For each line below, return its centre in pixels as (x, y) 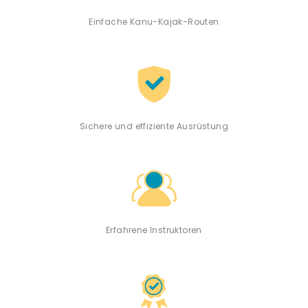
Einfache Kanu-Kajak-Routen (154, 21)
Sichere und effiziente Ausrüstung (154, 126)
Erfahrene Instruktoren (154, 230)
